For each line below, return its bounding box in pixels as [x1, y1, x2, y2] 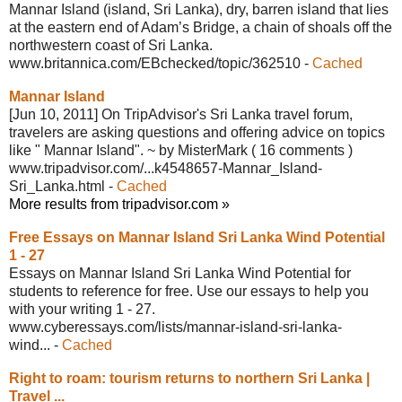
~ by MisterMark [147, 142, 248, 158]
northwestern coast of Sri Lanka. [9, 37, 213, 53]
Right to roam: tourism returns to [9, 370, 235, 386]
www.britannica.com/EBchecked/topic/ [9, 55, 252, 71]
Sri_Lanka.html [9, 178, 105, 194]
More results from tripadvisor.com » [9, 196, 230, 212]
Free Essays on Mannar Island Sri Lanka [9, 229, 286, 245]
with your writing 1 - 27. [9, 301, 155, 317]
